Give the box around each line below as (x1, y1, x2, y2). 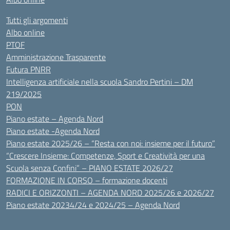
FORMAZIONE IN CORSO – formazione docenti (6, 174, 167, 186)
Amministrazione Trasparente (6, 51, 106, 63)
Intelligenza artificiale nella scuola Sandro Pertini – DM (6, 75, 193, 88)
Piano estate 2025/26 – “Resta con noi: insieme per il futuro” (6, 137, 215, 149)
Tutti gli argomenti (6, 14, 68, 26)
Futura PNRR (6, 63, 51, 75)
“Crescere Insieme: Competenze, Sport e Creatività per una (6, 149, 205, 162)
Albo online (6, 26, 45, 39)
